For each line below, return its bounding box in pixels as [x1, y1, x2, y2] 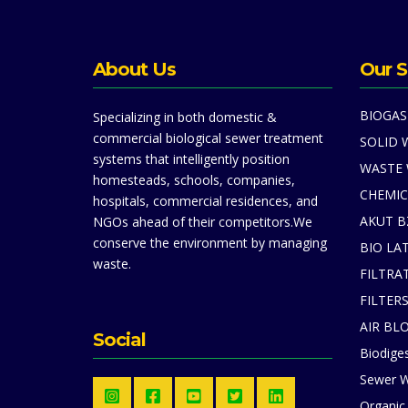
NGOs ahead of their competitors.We [93, 213, 312, 231]
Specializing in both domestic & [93, 108, 277, 127]
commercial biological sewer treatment [93, 129, 323, 148]
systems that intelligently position [93, 150, 290, 168]
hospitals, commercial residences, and [93, 192, 318, 210]
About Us [93, 58, 176, 81]
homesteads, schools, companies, [93, 171, 295, 189]
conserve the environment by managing [93, 234, 327, 252]
